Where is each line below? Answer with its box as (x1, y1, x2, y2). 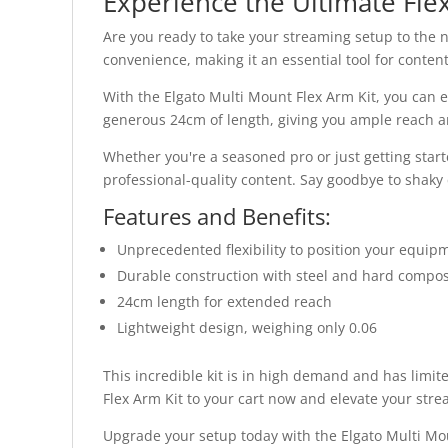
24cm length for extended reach (117, 292, 332, 312)
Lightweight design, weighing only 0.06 (117, 318, 377, 338)
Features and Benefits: (103, 201, 331, 232)
